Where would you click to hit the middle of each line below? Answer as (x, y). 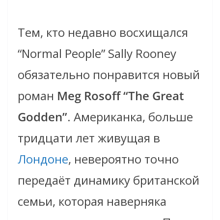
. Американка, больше (130, 117)
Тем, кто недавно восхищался (103, 32)
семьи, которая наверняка (92, 201)
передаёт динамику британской (109, 180)
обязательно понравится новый (109, 75)
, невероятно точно (124, 159)
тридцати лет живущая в (89, 138)
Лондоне (43, 159)
